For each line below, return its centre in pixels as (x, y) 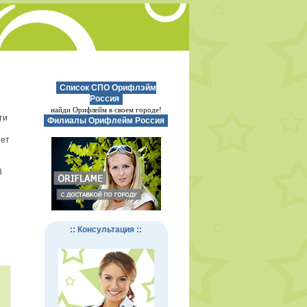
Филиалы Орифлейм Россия (106, 121)
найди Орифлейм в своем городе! (106, 110)
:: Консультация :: (106, 230)
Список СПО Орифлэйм (107, 88)
